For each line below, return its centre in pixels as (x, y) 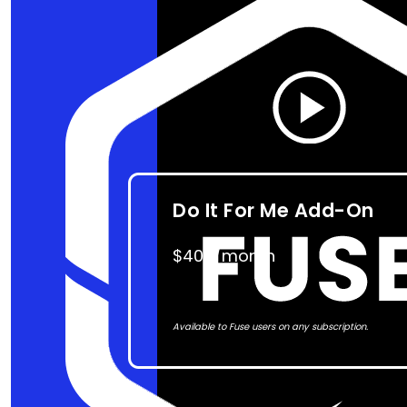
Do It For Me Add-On (273, 210)
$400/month (224, 256)
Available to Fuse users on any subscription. (271, 327)
